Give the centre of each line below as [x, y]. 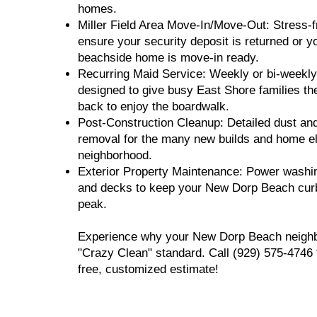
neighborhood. [115, 155]
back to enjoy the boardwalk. [154, 106]
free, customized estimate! [148, 269]
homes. [97, 9]
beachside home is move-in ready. [168, 58]
